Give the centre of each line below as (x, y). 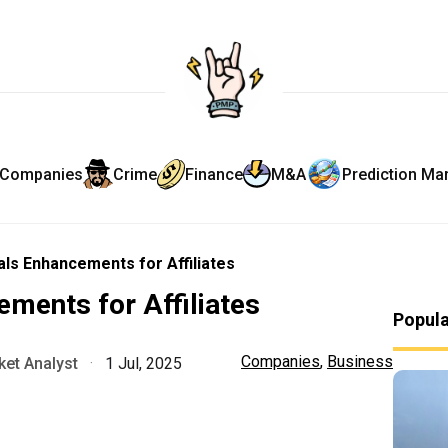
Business (360, 361)
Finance (213, 174)
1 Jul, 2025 (141, 363)
